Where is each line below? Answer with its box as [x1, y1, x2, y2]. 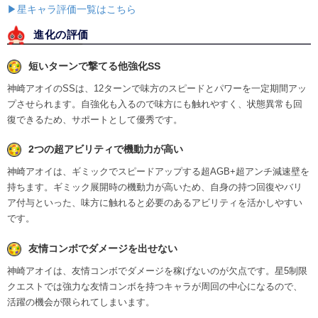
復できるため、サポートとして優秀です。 [7, 114, 182, 125]
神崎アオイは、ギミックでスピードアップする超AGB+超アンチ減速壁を [7, 166, 309, 177]
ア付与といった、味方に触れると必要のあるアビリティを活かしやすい [7, 197, 302, 209]
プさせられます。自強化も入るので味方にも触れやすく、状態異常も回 [7, 98, 302, 109]
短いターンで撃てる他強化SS [28, 60, 160, 72]
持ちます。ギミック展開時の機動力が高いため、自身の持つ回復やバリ [7, 182, 302, 193]
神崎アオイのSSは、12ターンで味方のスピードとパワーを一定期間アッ [7, 82, 307, 94]
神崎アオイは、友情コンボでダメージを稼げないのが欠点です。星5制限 [7, 265, 307, 277]
